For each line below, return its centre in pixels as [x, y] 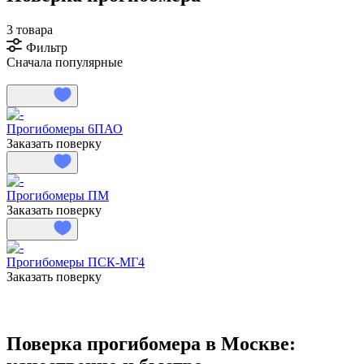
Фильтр [47, 47]
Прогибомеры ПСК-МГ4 [76, 262]
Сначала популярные [65, 62]
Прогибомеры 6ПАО [65, 128]
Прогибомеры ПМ [58, 195]
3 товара [30, 29]
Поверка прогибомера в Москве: [151, 343]
